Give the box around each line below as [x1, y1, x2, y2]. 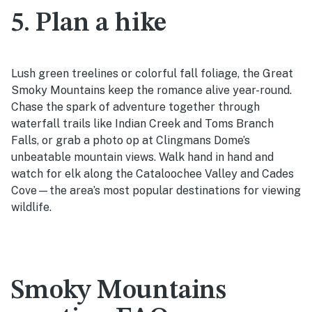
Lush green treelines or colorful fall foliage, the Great [11, 66, 293, 80]
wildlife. [11, 200, 52, 214]
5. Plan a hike [11, 10, 167, 37]
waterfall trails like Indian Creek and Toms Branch [11, 116, 274, 130]
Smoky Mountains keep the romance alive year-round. [11, 83, 292, 97]
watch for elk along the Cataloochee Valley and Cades [11, 166, 294, 180]
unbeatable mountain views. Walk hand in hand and [11, 150, 274, 164]
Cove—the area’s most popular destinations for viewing [11, 183, 301, 197]
